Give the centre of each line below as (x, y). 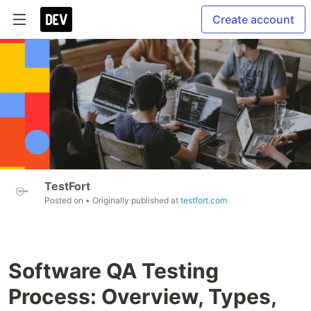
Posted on (65, 201)
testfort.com (204, 201)
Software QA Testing (114, 271)
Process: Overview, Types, (142, 297)
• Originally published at (133, 201)
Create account (253, 19)
